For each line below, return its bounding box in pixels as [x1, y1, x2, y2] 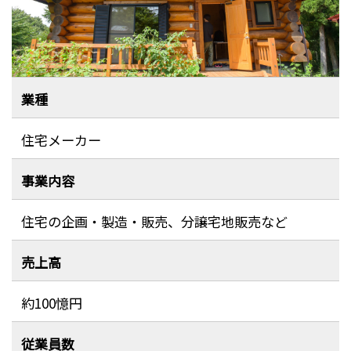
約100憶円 [20, 292, 82, 313]
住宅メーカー [20, 129, 101, 150]
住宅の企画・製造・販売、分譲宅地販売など [20, 211, 288, 231]
